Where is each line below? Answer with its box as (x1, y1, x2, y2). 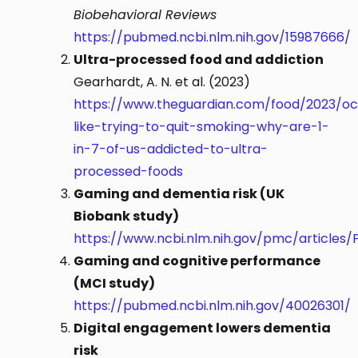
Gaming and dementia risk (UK (74, 184, 285, 203)
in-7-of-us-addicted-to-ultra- (74, 139, 268, 158)
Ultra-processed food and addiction (74, 50, 324, 69)
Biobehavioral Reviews (74, 5, 217, 24)
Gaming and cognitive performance (74, 251, 321, 270)
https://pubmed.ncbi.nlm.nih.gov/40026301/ (74, 296, 352, 315)
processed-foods (74, 161, 184, 181)
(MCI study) (74, 273, 156, 292)
